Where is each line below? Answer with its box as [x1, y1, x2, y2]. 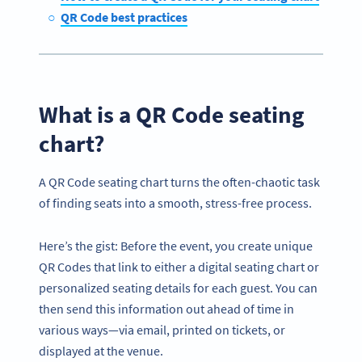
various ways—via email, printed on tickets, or [39, 321, 285, 338]
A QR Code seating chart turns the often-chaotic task [39, 174, 320, 191]
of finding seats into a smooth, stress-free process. [39, 195, 314, 212]
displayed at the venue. [39, 342, 166, 359]
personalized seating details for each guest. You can [39, 279, 318, 296]
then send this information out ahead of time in [39, 300, 294, 317]
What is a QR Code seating [39, 99, 304, 129]
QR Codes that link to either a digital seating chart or [39, 258, 319, 275]
